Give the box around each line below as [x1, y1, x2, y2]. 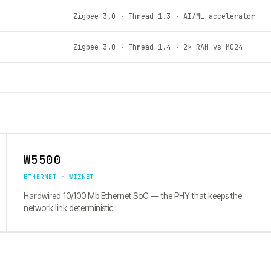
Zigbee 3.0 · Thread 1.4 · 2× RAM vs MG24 [73, 42, 243, 52]
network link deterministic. [24, 203, 115, 213]
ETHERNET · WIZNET [24, 172, 94, 181]
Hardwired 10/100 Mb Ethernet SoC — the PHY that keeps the [24, 191, 242, 201]
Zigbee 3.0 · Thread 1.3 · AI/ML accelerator [73, 11, 256, 21]
